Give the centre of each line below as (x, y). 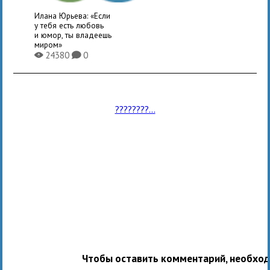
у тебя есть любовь (69, 25)
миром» (49, 44)
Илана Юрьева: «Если (73, 15)
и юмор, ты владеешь (73, 35)
